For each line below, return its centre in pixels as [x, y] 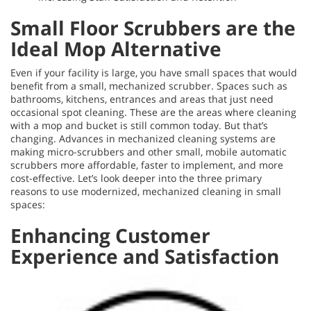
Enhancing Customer [110, 235]
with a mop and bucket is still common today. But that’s [139, 125]
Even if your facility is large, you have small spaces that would [154, 73]
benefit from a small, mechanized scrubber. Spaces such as [149, 86]
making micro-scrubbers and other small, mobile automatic [149, 152]
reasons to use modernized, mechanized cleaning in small [146, 191]
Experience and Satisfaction [145, 256]
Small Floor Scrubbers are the [153, 28]
